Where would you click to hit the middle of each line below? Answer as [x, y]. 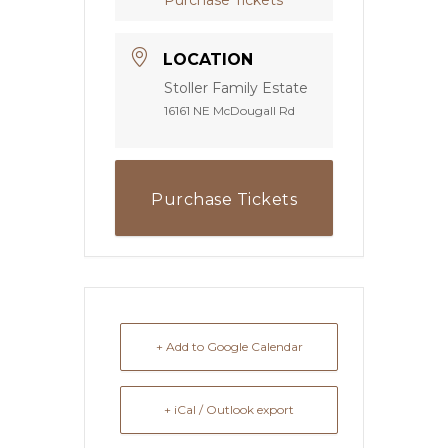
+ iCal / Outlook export [229, 409]
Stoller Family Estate [236, 87]
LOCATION [208, 59]
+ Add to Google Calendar [229, 346]
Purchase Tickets [224, 199]
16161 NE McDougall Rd [229, 110]
